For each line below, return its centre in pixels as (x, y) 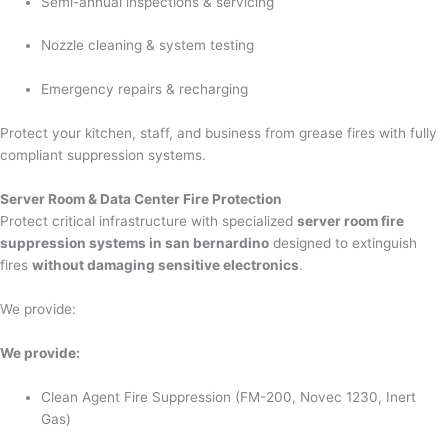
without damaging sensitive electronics (165, 265)
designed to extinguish (343, 243)
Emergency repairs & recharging (145, 89)
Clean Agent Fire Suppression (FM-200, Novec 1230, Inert (229, 396)
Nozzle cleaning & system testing (148, 45)
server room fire (350, 221)
